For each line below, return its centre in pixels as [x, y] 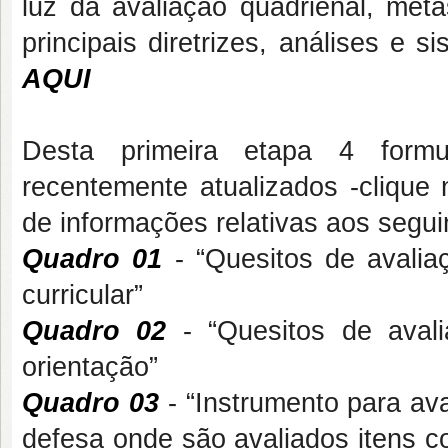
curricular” [82, 295]
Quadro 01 [92, 259]
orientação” [90, 367]
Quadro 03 [90, 403]
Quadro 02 [94, 331]
